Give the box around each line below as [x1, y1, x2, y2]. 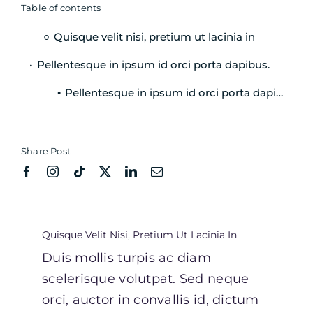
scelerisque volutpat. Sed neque [42, 271, 249, 287]
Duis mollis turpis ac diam [42, 250, 212, 266]
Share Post [21, 145, 71, 157]
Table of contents [21, 2, 101, 14]
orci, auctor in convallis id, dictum [42, 292, 259, 308]
